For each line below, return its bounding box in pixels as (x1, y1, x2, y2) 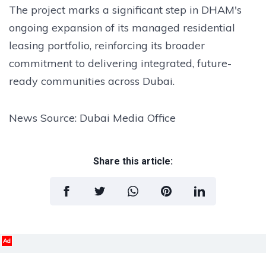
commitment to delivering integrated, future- (9, 56, 232, 70)
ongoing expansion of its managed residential (9, 20, 235, 34)
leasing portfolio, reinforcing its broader (9, 38, 205, 52)
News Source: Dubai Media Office (9, 110, 176, 125)
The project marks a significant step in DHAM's (9, 2, 242, 17)
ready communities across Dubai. (9, 74, 175, 88)
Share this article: (93, 155, 173, 167)
